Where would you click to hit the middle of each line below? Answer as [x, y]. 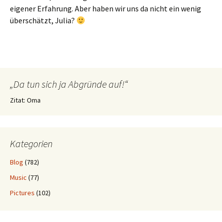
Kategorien [31, 144]
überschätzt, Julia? [43, 21]
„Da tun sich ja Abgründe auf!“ [69, 84]
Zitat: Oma [25, 100]
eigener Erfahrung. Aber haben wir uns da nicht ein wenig [106, 9]
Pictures [22, 193]
